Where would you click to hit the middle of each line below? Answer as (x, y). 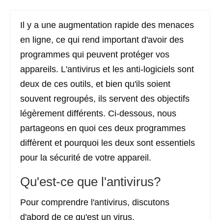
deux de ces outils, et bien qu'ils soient (95, 84)
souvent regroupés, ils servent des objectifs (105, 99)
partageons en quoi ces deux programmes (103, 128)
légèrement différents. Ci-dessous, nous (98, 113)
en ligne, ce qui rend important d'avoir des (102, 40)
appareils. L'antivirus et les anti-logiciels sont (107, 69)
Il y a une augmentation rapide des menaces (107, 25)
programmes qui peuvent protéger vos (95, 55)
